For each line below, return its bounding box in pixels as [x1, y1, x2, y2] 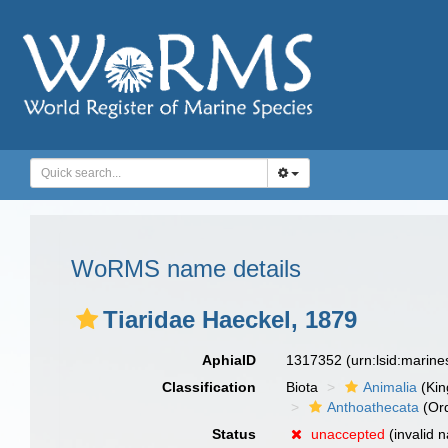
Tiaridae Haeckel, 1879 [103, 306, 357, 333]
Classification [162, 379, 257, 395]
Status [212, 426, 257, 442]
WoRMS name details [71, 255, 301, 282]
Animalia [363, 379, 418, 395]
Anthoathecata [327, 399, 420, 415]
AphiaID [202, 352, 257, 368]
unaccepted [311, 426, 386, 442]
